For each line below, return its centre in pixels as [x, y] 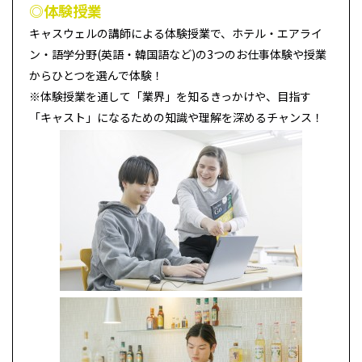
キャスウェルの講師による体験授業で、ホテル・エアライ [176, 33]
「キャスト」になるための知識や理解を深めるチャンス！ [176, 117]
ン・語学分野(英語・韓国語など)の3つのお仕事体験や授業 [178, 54]
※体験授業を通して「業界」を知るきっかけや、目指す [170, 96]
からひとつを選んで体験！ [96, 75]
